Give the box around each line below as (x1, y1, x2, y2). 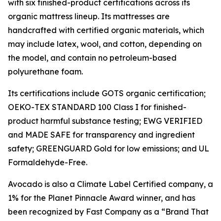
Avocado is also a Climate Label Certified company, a (8, 179, 213, 189)
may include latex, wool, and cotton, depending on (8, 39, 202, 49)
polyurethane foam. (8, 67, 83, 76)
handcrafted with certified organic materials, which (8, 25, 204, 35)
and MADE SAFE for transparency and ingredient (8, 130, 195, 140)
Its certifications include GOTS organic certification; (8, 88, 206, 98)
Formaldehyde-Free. (8, 157, 87, 167)
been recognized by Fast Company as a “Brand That (8, 207, 209, 217)
